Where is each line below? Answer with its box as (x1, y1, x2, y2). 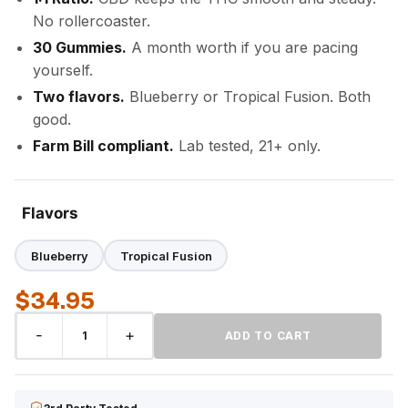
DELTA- (15, 336, 70, 355)
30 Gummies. (33, 38, 127, 56)
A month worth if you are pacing (127, 38, 358, 56)
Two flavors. (33, 87, 125, 106)
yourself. (33, 61, 93, 79)
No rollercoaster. (33, 12, 150, 30)
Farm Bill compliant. (33, 137, 174, 155)
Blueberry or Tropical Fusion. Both (125, 87, 371, 106)
